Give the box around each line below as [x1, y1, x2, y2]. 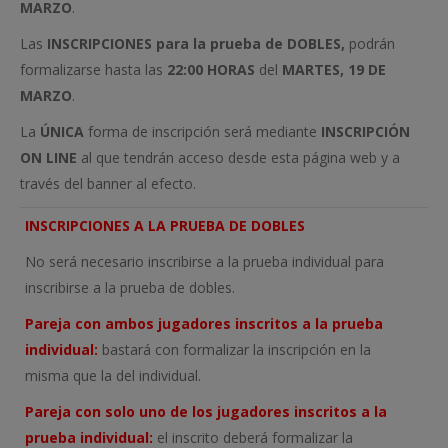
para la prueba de [152, 33, 283, 53]
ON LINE [20, 147, 77, 167]
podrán [345, 33, 395, 53]
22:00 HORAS [167, 59, 255, 79]
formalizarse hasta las [20, 59, 167, 79]
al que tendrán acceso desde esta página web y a [77, 147, 400, 167]
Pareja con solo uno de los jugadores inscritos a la [25, 401, 387, 421]
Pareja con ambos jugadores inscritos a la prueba [25, 313, 383, 333]
